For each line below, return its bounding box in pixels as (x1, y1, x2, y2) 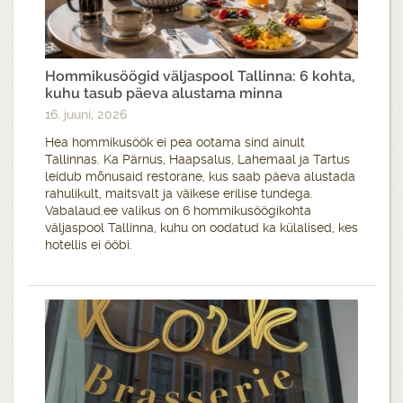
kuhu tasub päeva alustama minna (45, 85, 282, 103)
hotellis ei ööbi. (45, 237, 132, 253)
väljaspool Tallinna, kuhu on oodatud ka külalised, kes (45, 220, 358, 236)
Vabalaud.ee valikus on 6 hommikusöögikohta (45, 203, 311, 219)
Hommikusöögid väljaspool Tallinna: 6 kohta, (45, 67, 355, 85)
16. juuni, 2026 (45, 107, 127, 122)
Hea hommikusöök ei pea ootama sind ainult (45, 135, 305, 150)
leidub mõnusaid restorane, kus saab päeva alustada (45, 169, 355, 184)
